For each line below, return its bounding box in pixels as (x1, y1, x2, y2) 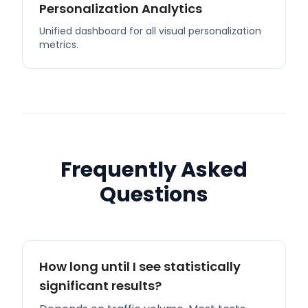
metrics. (39, 38, 78, 52)
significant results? (39, 277, 162, 294)
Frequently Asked (60, 155, 247, 184)
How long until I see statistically (39, 258, 241, 275)
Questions (100, 180, 208, 209)
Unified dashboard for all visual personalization (39, 24, 261, 38)
